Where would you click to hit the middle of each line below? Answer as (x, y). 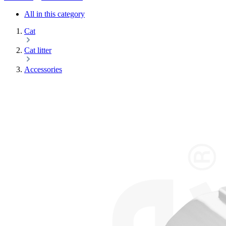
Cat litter (38, 50)
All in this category (54, 14)
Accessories (43, 70)
